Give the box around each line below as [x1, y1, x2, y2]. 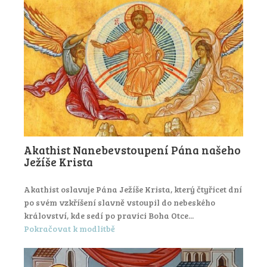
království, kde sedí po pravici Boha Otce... [24, 209, 194, 221]
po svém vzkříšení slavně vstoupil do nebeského [24, 196, 215, 208]
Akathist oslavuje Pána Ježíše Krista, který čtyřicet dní [24, 183, 242, 195]
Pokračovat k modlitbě [24, 223, 115, 235]
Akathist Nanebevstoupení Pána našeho [24, 142, 241, 157]
